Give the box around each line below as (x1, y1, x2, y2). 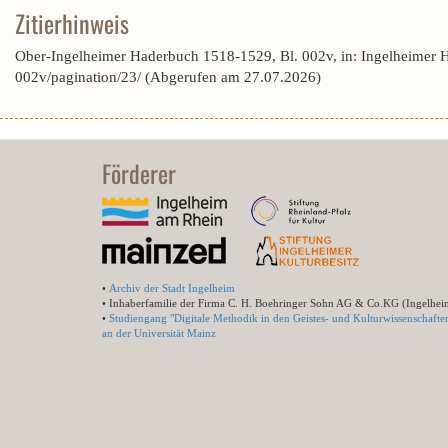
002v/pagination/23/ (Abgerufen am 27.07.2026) (15, 69, 321, 85)
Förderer (102, 155, 176, 191)
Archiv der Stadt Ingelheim (109, 282, 235, 294)
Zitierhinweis (15, 5, 129, 41)
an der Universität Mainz (102, 327, 216, 339)
